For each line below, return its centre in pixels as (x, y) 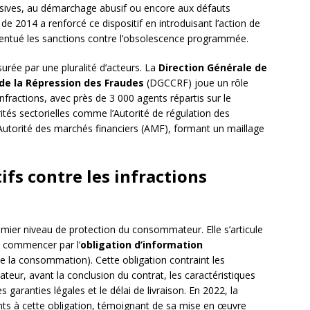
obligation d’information (142, 245)
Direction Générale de (213, 68)
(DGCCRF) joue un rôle (196, 83)
